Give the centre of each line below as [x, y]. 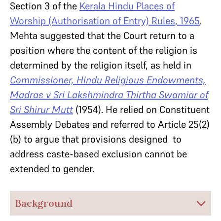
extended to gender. [52, 169]
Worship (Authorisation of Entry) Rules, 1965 [105, 21]
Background [44, 203]
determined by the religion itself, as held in [101, 65]
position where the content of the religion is [104, 50]
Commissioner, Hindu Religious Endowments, [108, 80]
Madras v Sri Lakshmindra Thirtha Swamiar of [109, 95]
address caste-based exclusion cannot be [98, 154]
